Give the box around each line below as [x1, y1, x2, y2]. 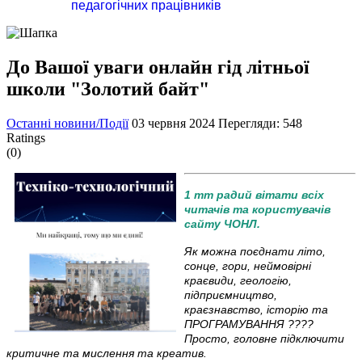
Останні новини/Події [6, 116, 128, 130]
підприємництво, [184, 288, 277, 301]
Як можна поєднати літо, [184, 244, 326, 258]
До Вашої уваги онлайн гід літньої [6, 56, 309, 78]
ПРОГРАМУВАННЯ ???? [184, 317, 314, 330]
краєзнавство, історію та [184, 302, 328, 316]
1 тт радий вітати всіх [184, 187, 324, 201]
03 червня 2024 [132, 116, 218, 130]
